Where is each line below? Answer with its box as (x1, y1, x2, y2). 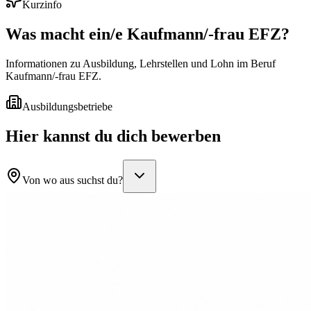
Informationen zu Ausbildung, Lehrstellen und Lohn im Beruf (6, 58, 276, 70)
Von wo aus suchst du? (22, 174, 123, 186)
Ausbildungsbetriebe (22, 101, 112, 113)
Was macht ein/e (6, 25, 127, 44)
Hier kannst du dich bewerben (6, 127, 221, 146)
